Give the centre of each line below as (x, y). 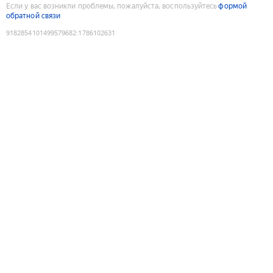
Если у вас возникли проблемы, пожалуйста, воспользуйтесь (112, 6)
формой (232, 6)
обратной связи (34, 16)
